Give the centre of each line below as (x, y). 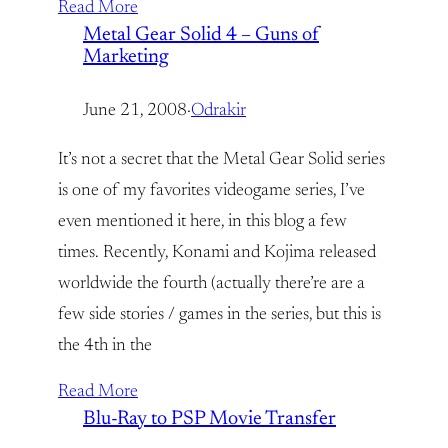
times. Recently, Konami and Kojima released (217, 253)
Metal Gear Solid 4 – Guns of (201, 35)
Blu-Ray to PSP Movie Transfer (209, 419)
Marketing (126, 57)
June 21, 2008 (135, 111)
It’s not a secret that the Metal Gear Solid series (221, 160)
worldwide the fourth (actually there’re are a (211, 284)
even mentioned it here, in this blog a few (202, 222)
